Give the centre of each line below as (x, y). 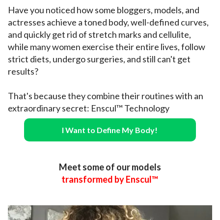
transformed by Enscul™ (110, 179)
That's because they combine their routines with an (106, 96)
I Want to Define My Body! (110, 130)
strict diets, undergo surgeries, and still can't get (99, 59)
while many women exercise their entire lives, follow (107, 46)
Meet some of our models (110, 167)
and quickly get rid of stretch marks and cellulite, (99, 34)
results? (23, 71)
